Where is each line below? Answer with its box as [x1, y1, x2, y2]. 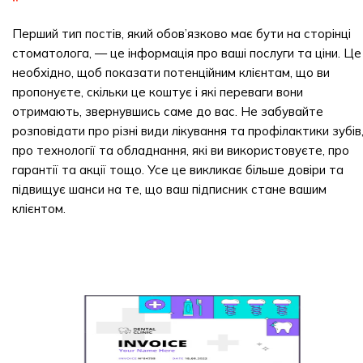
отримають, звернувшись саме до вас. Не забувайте [12, 104, 323, 119]
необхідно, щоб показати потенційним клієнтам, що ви [12, 65, 330, 80]
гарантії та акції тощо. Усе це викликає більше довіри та [12, 162, 344, 177]
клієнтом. [12, 201, 66, 216]
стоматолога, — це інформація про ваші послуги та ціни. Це [12, 45, 361, 61]
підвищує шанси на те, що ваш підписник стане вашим [12, 181, 327, 197]
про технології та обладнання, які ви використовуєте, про [12, 143, 349, 158]
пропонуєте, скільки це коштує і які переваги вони [12, 84, 303, 100]
